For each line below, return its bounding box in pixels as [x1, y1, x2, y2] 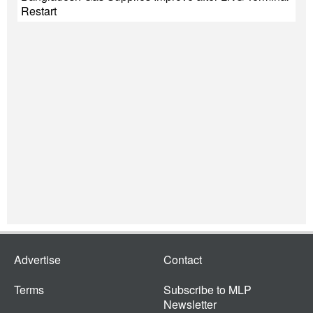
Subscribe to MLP [163, 281, 252, 298]
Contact [163, 251, 202, 268]
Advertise [14, 251, 61, 268]
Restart [21, 2, 57, 19]
